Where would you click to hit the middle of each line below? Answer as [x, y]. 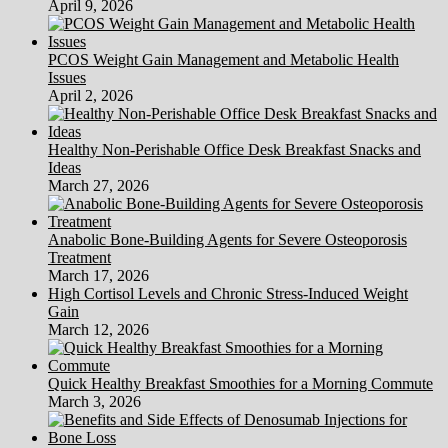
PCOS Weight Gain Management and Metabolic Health [223, 59]
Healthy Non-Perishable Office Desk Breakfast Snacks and [234, 149]
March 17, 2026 [98, 275]
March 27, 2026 [98, 185]
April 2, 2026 [90, 95]
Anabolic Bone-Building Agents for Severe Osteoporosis [227, 239]
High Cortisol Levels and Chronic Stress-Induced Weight [228, 293]
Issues [67, 77]
